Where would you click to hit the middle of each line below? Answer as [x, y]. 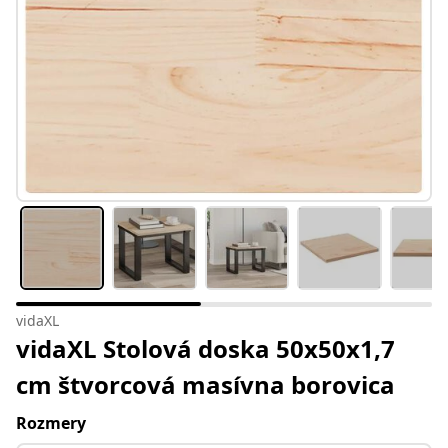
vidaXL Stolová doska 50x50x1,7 [205, 349]
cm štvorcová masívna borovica [205, 385]
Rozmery [51, 423]
